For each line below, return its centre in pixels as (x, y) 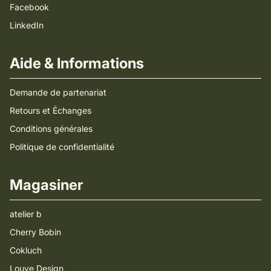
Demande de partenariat (58, 92)
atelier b (26, 214)
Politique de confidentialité (62, 146)
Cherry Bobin (35, 232)
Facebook (29, 7)
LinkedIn (27, 25)
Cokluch (26, 250)
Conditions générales (51, 128)
